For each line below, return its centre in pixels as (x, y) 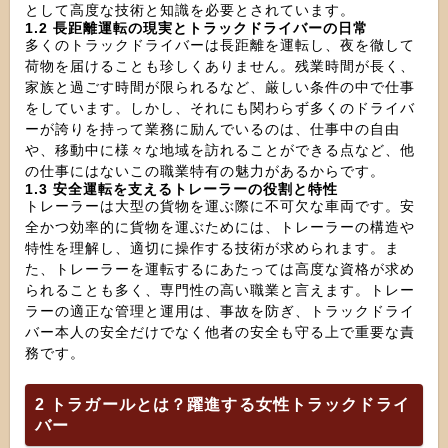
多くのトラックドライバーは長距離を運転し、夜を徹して (220, 45)
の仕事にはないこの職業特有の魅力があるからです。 (205, 171)
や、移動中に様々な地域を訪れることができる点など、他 (220, 150)
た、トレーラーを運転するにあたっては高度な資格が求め (220, 269)
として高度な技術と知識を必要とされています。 (190, 10)
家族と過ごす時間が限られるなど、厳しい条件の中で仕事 (220, 87)
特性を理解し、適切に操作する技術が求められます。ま (212, 248)
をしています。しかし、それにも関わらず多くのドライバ (220, 108)
